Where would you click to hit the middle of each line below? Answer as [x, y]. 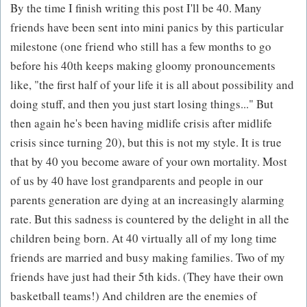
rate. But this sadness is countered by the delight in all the [150, 219]
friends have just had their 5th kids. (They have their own [147, 277]
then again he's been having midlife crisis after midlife [141, 123]
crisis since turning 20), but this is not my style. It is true [146, 143]
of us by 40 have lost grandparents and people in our [137, 181]
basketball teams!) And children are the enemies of [134, 296]
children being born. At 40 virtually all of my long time [144, 238]
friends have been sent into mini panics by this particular [147, 27]
